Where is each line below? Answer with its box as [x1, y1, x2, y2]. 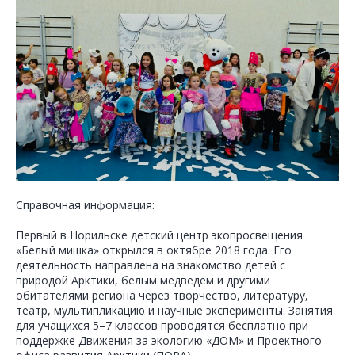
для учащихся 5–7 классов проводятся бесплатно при [16, 317, 308, 333]
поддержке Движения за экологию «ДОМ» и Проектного [16, 332, 322, 348]
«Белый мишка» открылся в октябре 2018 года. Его [16, 242, 292, 258]
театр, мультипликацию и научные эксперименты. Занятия [16, 302, 333, 318]
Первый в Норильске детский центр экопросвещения [16, 227, 303, 242]
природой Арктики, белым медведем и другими [16, 272, 270, 288]
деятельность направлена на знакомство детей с [16, 257, 285, 273]
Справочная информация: [16, 197, 155, 212]
